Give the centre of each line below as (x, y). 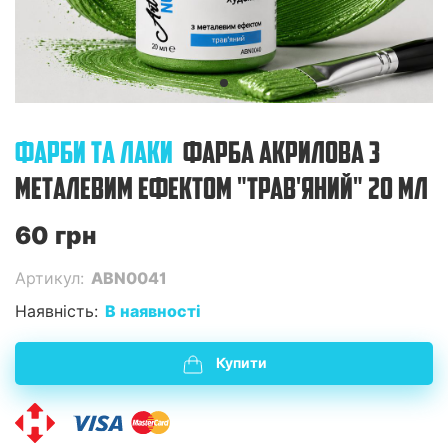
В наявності (153, 311)
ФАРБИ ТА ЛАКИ (94, 155)
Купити (241, 363)
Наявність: (56, 311)
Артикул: (49, 278)
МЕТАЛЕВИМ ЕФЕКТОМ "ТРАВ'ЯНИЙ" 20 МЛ (221, 191)
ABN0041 (129, 278)
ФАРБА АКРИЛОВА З (281, 155)
